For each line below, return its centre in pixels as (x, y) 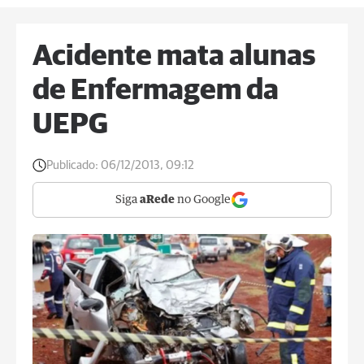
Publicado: (72, 165)
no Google (203, 200)
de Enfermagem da (156, 91)
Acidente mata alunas (174, 57)
